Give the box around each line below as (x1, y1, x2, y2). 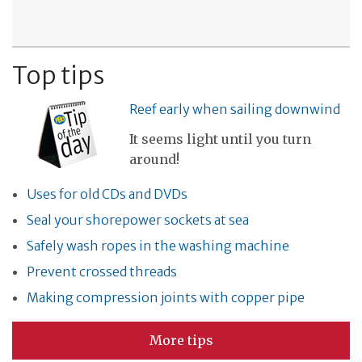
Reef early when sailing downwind (129, 101, 340, 118)
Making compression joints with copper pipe (27, 289, 305, 306)
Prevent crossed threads (27, 263, 177, 280)
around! (129, 151, 179, 168)
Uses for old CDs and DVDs (27, 186, 187, 203)
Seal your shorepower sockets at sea (27, 212, 249, 229)
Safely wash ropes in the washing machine (27, 238, 289, 255)
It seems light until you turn (129, 131, 311, 148)
